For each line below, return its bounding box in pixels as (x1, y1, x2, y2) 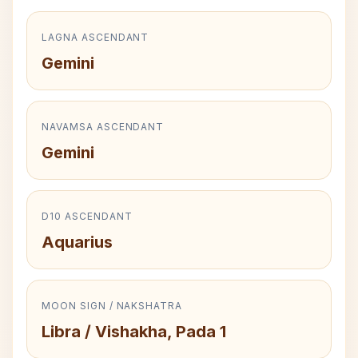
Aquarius (42, 233, 113, 252)
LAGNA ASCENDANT (42, 31, 149, 43)
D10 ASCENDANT (42, 210, 133, 222)
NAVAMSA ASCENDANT (42, 121, 165, 133)
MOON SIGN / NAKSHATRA (42, 300, 183, 312)
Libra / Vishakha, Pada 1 (42, 322, 226, 341)
